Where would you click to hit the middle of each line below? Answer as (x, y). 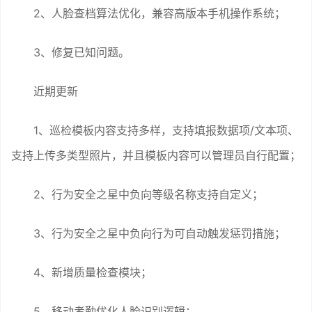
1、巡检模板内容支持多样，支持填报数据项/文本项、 (166, 130)
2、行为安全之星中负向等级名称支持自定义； (148, 194)
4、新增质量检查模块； (93, 272)
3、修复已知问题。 (81, 52)
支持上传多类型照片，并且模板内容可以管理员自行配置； (156, 155)
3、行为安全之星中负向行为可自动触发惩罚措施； (159, 233)
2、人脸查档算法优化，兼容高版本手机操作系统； (159, 13)
